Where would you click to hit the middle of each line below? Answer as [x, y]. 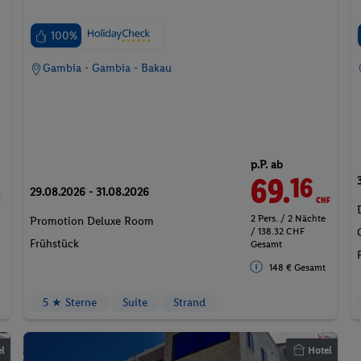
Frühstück [55, 243]
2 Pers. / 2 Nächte [288, 218]
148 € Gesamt [297, 268]
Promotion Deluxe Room [92, 221]
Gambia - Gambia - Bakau [108, 68]
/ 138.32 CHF [277, 231]
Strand [190, 302]
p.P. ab [266, 164]
